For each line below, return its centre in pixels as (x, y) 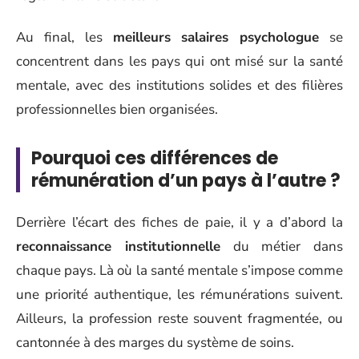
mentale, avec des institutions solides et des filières (179, 85)
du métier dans (281, 246)
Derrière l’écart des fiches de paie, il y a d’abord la (179, 222)
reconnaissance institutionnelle (118, 246)
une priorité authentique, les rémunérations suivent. (179, 294)
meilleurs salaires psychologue (216, 37)
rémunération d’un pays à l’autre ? (186, 181)
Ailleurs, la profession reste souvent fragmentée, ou (179, 318)
